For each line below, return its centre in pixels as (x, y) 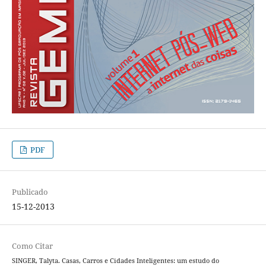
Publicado (30, 191)
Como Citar (32, 246)
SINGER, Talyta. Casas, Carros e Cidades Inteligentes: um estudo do (115, 260)
